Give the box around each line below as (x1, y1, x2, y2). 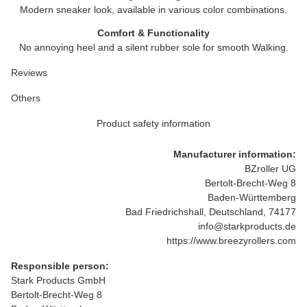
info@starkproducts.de (198, 221, 296, 232)
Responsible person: (11, 260, 109, 271)
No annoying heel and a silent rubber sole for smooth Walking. (19, 42, 288, 53)
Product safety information (97, 118, 210, 129)
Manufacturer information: (173, 149, 296, 160)
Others (11, 93, 40, 103)
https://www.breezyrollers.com (167, 235, 296, 246)
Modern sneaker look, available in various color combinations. (20, 4, 287, 15)
